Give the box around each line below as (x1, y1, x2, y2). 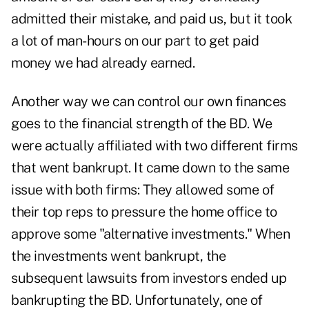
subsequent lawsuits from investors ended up (11, 270, 287, 287)
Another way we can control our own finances (11, 93, 286, 110)
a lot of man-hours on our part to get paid (11, 32, 259, 50)
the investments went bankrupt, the (11, 248, 226, 265)
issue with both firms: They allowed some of (11, 181, 275, 199)
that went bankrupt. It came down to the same (11, 159, 289, 177)
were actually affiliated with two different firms (11, 137, 298, 154)
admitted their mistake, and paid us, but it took (11, 10, 292, 28)
